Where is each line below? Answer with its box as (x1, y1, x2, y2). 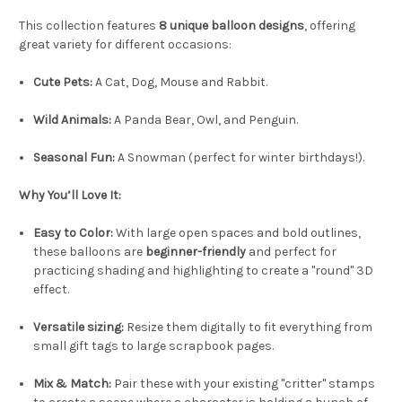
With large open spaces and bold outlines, (113, 224, 362, 240)
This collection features (19, 17, 159, 33)
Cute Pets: (33, 74, 93, 90)
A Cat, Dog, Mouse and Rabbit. (92, 74, 268, 90)
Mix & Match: (33, 375, 112, 391)
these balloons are (33, 243, 146, 259)
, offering (304, 17, 355, 33)
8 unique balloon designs (159, 17, 304, 33)
